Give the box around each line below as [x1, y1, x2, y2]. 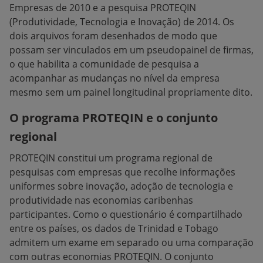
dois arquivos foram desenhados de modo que [9, 29, 217, 42]
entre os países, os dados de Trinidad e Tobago [9, 222, 218, 235]
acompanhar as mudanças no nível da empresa [9, 72, 220, 85]
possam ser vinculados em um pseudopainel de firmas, [9, 43, 254, 56]
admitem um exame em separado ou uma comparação [9, 236, 254, 249]
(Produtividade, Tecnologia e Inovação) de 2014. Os [9, 15, 234, 28]
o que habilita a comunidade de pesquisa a [9, 58, 199, 70]
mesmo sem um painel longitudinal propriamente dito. [9, 86, 252, 99]
